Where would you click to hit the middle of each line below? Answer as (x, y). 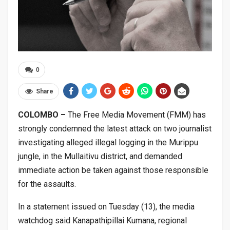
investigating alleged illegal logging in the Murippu (108, 143)
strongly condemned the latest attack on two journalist (115, 129)
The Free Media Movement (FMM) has (137, 115)
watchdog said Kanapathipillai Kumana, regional (102, 221)
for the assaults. (47, 184)
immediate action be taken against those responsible (113, 170)
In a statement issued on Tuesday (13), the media (106, 207)
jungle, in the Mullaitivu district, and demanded (100, 157)
